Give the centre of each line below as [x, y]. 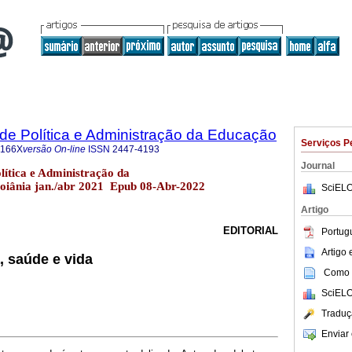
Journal [318, 166]
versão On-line [54, 149]
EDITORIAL [251, 231]
